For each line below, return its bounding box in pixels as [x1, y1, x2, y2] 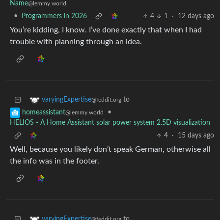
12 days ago [178, 13, 214, 20]
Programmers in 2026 [22, 13, 87, 20]
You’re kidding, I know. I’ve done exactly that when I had [10, 26, 202, 34]
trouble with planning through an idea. [10, 38, 142, 46]
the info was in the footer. [10, 157, 99, 165]
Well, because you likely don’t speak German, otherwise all [10, 145, 211, 154]
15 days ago [178, 132, 214, 139]
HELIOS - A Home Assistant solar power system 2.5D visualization [10, 119, 210, 127]
